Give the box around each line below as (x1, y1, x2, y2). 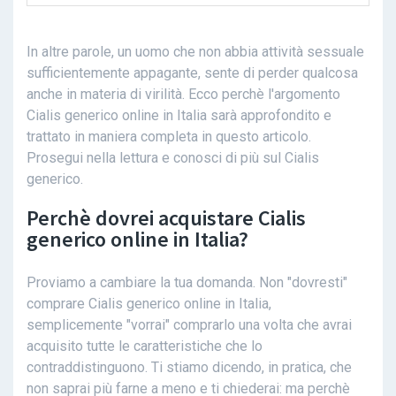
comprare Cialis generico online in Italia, (27, 295, 271, 313)
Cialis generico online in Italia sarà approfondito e (27, 107, 331, 125)
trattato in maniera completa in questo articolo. (27, 128, 311, 146)
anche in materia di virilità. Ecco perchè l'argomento (27, 86, 340, 103)
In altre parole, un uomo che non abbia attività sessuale (27, 43, 364, 61)
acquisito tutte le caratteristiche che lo (27, 338, 263, 355)
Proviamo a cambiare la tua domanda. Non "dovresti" (27, 274, 347, 292)
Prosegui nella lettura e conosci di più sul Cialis (27, 149, 319, 167)
